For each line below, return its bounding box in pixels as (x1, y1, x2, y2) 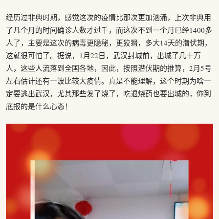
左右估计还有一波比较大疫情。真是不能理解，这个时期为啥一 (6, 76, 211, 86)
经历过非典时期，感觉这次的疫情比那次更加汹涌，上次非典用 (6, 12, 211, 22)
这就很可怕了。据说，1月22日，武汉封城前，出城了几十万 (6, 50, 201, 61)
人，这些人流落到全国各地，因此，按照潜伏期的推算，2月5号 (6, 63, 212, 73)
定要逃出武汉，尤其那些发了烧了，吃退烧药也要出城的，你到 (6, 88, 211, 99)
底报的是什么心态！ (6, 101, 72, 111)
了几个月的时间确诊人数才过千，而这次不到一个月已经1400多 (6, 25, 212, 35)
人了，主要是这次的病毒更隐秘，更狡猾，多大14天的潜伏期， (6, 38, 212, 48)
